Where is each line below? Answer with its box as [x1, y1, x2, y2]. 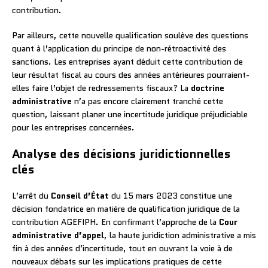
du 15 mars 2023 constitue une [109, 189, 232, 202]
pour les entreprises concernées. [12, 121, 135, 133]
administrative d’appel [12, 229, 104, 241]
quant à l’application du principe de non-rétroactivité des [12, 42, 226, 54]
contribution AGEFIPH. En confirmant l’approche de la [12, 215, 219, 228]
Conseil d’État [51, 189, 109, 202]
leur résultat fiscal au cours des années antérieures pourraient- [12, 68, 249, 81]
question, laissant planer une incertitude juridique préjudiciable [12, 108, 248, 120]
